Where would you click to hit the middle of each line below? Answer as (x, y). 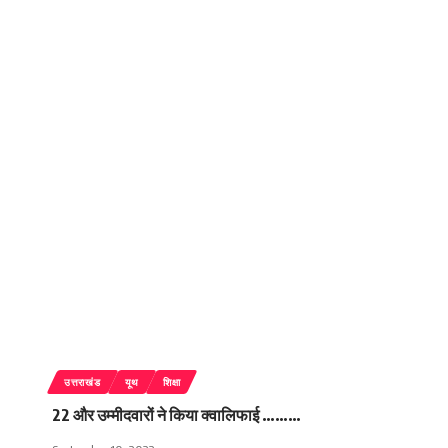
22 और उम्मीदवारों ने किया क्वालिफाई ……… (176, 414)
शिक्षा (171, 381)
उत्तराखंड (82, 381)
